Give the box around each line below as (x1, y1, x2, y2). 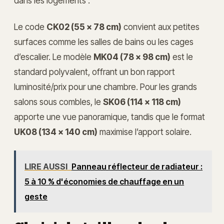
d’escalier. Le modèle (14, 51, 93, 62)
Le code (14, 21, 46, 32)
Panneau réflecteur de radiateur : (71, 161, 203, 172)
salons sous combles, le (14, 96, 103, 107)
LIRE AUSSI (24, 161, 68, 172)
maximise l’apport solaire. (97, 126, 191, 137)
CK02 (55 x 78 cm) (46, 21, 121, 32)
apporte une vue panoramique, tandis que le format (14, 111, 205, 122)
